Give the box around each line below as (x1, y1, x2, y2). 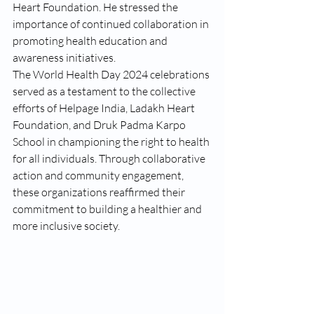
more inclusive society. (13, 219, 120, 233)
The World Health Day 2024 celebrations (13, 67, 212, 81)
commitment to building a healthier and (13, 202, 204, 216)
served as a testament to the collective (13, 84, 198, 98)
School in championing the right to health (13, 135, 212, 149)
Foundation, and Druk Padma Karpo (13, 118, 188, 132)
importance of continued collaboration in (13, 17, 211, 31)
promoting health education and (13, 34, 170, 48)
